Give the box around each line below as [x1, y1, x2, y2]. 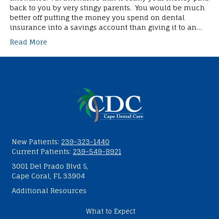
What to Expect [86, 207, 135, 215]
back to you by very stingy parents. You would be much [10, 3, 205, 12]
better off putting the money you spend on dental [10, 13, 185, 22]
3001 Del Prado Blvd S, [12, 161, 88, 170]
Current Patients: [12, 147, 73, 155]
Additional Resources [12, 186, 87, 195]
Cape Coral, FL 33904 [12, 171, 85, 180]
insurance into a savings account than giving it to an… [10, 23, 202, 32]
